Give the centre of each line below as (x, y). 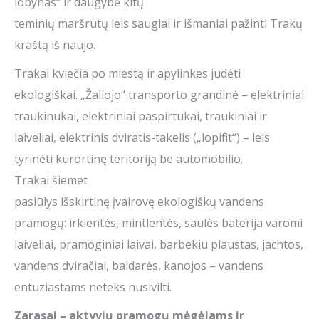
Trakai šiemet (51, 181)
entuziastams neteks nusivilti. (93, 287)
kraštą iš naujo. (55, 45)
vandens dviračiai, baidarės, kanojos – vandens (139, 266)
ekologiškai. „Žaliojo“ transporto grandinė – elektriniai (159, 95)
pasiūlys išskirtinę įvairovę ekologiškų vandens (139, 202)
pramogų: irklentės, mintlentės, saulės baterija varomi (158, 223)
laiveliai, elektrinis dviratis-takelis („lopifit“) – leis (142, 138)
